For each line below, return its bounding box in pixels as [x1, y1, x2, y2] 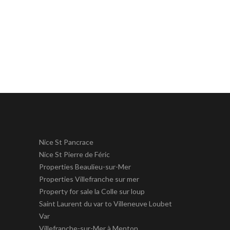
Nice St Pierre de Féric [39, 150, 110, 159]
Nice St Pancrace [39, 138, 93, 146]
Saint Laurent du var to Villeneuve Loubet [39, 199, 172, 208]
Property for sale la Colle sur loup [39, 187, 145, 196]
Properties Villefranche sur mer [39, 175, 139, 183]
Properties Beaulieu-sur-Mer [39, 162, 131, 171]
